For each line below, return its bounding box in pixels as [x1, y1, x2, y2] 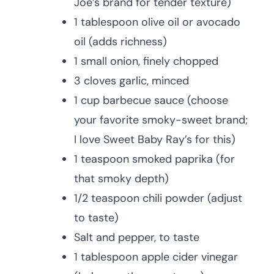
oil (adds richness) [74, 34, 167, 49]
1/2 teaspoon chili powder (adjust [74, 191, 242, 206]
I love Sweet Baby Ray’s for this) [74, 132, 235, 147]
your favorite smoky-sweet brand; [74, 113, 248, 127]
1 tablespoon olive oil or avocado [74, 15, 240, 29]
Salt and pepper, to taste [74, 230, 199, 245]
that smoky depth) [74, 171, 169, 186]
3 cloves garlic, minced [74, 73, 189, 88]
